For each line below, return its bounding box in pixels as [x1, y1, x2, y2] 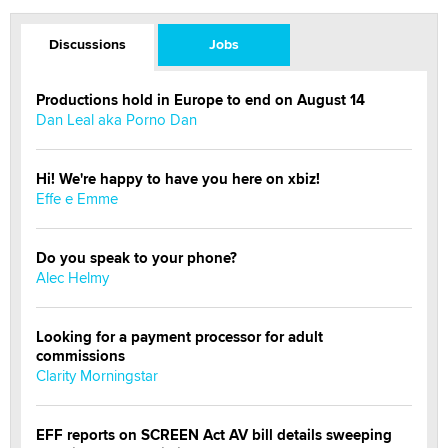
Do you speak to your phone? [36, 246, 237, 269]
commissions [36, 344, 125, 367]
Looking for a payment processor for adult [36, 325, 323, 348]
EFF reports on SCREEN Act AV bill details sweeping [36, 423, 392, 446]
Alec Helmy [36, 266, 109, 288]
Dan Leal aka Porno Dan [36, 108, 197, 130]
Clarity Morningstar [36, 364, 158, 386]
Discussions [48, 33, 126, 54]
